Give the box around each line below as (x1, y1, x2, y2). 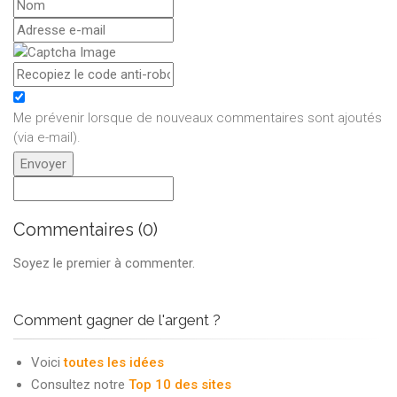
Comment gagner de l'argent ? (13, 310, 221, 329)
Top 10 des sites (128, 376, 231, 393)
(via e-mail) (13, 128, 77, 145)
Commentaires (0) (13, 218, 158, 240)
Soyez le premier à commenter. (13, 254, 195, 271)
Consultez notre (31, 376, 128, 393)
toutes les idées (64, 354, 164, 370)
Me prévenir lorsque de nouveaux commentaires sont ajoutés (13, 109, 382, 126)
